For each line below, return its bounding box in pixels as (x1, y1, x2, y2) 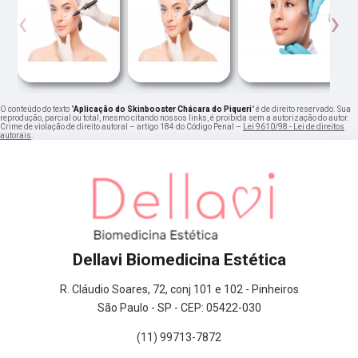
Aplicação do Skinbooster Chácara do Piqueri (74, 105, 252, 114)
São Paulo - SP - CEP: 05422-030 (97, 301, 261, 315)
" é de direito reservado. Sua (252, 105, 351, 114)
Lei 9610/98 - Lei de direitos (243, 122, 344, 132)
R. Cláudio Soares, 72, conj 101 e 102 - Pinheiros (59, 283, 299, 296)
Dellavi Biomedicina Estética (72, 250, 286, 270)
